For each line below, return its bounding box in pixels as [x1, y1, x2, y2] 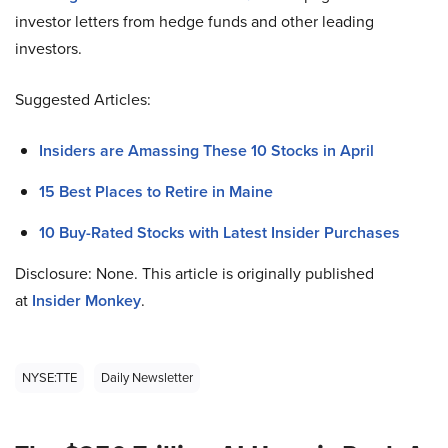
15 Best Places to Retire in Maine [39, 180, 273, 204]
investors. [15, 37, 82, 61]
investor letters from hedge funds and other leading [15, 10, 374, 34]
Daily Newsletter [101, 368, 193, 388]
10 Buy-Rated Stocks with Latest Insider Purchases [39, 221, 400, 245]
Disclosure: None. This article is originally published [15, 262, 374, 286]
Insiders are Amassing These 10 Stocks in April [39, 139, 374, 163]
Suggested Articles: [15, 88, 151, 112]
